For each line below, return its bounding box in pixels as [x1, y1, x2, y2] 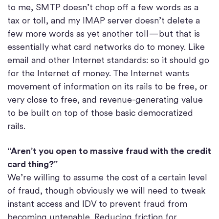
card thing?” [7, 159, 58, 170]
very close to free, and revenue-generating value [7, 94, 203, 105]
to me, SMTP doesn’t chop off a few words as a [7, 2, 198, 13]
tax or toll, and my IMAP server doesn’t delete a [7, 15, 200, 26]
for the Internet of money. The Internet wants [7, 68, 189, 79]
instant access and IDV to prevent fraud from [7, 198, 187, 209]
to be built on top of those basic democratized [7, 108, 193, 118]
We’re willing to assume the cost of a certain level [7, 172, 207, 183]
